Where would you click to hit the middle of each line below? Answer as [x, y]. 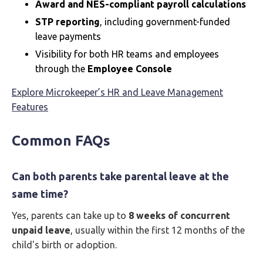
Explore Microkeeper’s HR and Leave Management [117, 92]
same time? [40, 194]
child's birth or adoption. [64, 245]
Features [30, 107]
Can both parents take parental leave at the [120, 176]
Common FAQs [61, 141]
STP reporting [68, 22]
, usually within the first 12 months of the [158, 230]
